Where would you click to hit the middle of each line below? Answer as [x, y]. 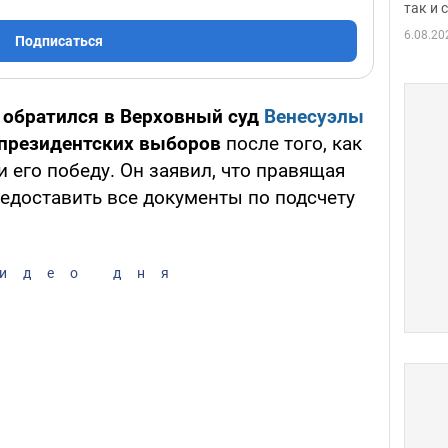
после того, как [291, 144]
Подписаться [59, 41]
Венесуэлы [314, 117]
